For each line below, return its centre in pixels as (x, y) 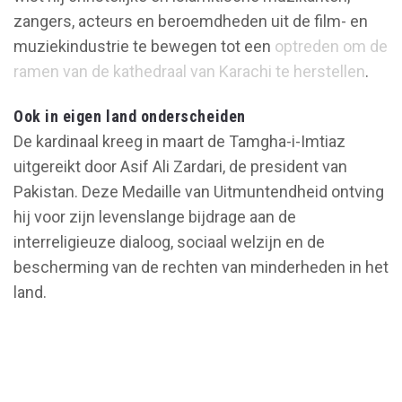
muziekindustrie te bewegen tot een (144, 46)
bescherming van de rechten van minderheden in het (201, 267)
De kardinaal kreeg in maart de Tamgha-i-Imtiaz (179, 141)
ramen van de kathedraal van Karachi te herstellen (189, 71)
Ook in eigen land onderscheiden (130, 116)
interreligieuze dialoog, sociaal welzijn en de (169, 241)
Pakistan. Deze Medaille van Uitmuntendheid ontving (199, 191)
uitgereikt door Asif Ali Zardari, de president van (180, 166)
